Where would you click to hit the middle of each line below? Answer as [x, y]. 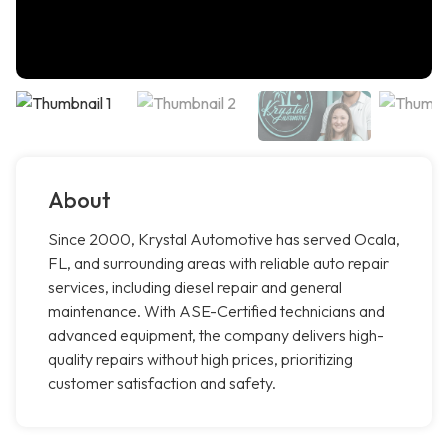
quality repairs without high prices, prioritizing [200, 359]
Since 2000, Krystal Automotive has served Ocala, [224, 239]
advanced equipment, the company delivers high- [216, 335]
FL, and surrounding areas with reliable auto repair [218, 263]
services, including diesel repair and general [195, 287]
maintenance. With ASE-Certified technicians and [216, 311]
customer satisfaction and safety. [162, 383]
